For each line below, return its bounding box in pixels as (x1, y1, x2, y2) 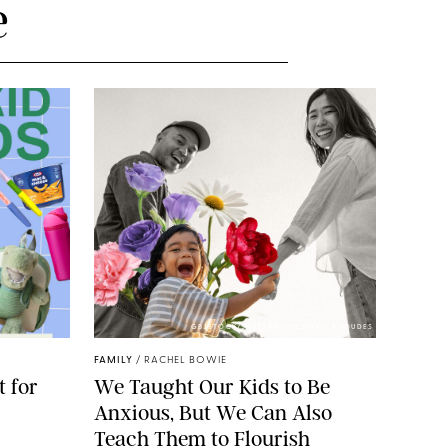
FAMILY (94, 354, 133, 366)
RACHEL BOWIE (144, 354, 227, 366)
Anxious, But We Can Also (94, 399, 332, 425)
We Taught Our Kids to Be (94, 373, 330, 399)
